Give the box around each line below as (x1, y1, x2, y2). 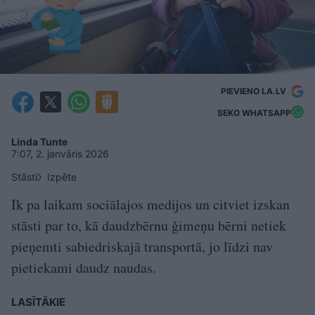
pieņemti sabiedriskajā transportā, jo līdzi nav (11, 236, 273, 256)
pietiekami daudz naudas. (11, 257, 156, 277)
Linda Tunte (11, 135, 67, 148)
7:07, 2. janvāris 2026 (11, 147, 109, 160)
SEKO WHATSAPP (217, 108, 291, 118)
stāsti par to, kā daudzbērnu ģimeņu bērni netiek (11, 215, 286, 235)
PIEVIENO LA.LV (221, 85, 288, 96)
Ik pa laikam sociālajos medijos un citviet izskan (11, 194, 290, 214)
